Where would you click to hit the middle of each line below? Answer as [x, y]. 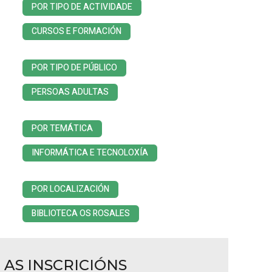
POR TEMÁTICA [62, 128]
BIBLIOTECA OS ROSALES [81, 213]
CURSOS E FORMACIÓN [76, 31]
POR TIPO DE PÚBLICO [74, 68]
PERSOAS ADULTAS [70, 92]
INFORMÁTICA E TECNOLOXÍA [90, 153]
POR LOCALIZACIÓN [70, 189]
